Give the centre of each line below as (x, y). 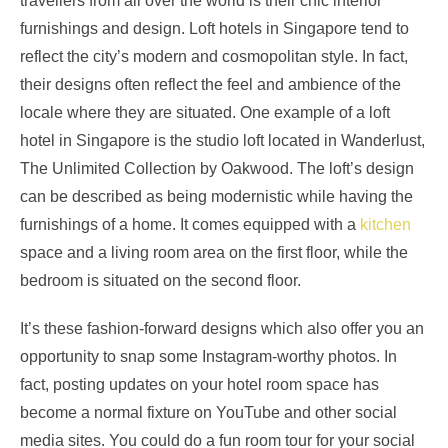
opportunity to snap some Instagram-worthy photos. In (208, 357)
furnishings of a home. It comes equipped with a (190, 225)
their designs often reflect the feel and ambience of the (210, 85)
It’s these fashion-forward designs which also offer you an (222, 329)
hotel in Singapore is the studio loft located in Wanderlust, (222, 141)
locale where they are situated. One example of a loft (205, 113)
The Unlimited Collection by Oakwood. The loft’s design (217, 169)
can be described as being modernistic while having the (216, 197)
